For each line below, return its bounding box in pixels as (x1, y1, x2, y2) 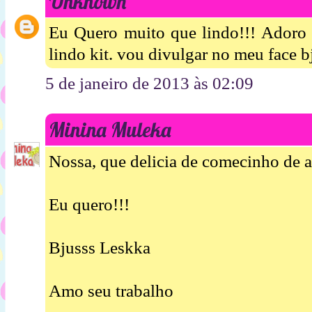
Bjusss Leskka (49, 237, 150, 257)
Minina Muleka (49, 117, 171, 143)
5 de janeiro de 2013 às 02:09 (45, 74, 253, 93)
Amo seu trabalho (49, 281, 173, 300)
